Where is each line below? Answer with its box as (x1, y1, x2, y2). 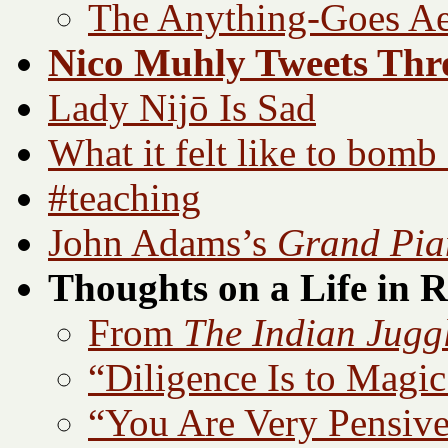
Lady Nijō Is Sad (48, 86, 316, 130)
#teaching (48, 176, 201, 220)
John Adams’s (48, 221, 277, 265)
